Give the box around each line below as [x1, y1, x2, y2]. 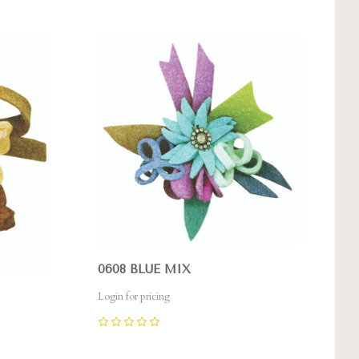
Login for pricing [98, 288, 171, 304]
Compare [113, 37, 164, 50]
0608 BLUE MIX [98, 261, 192, 276]
